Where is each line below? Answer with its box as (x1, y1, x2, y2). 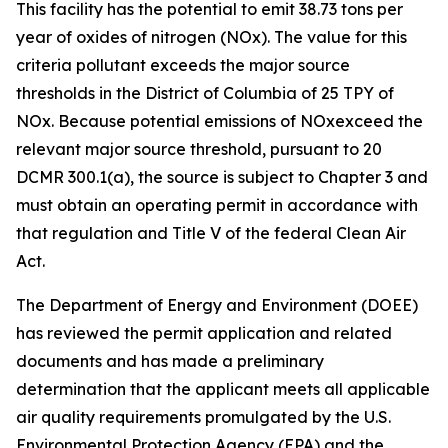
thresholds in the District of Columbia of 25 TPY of (16, 83, 394, 103)
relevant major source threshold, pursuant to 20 (16, 139, 382, 159)
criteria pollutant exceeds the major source (16, 55, 350, 75)
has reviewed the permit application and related (16, 323, 392, 343)
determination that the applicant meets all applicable (16, 379, 430, 399)
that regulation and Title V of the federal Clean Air (16, 223, 406, 243)
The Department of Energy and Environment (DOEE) (16, 295, 418, 315)
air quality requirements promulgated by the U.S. (16, 407, 391, 427)
